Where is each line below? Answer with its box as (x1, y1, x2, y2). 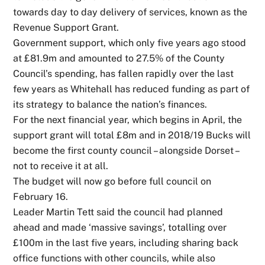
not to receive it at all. (13, 160, 109, 172)
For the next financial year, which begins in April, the (13, 114, 243, 125)
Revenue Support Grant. (13, 21, 119, 33)
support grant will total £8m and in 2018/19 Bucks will (13, 129, 251, 141)
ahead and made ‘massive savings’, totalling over (13, 221, 227, 233)
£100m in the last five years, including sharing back (13, 237, 239, 248)
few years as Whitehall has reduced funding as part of (13, 83, 250, 95)
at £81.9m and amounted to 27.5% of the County (13, 52, 225, 64)
